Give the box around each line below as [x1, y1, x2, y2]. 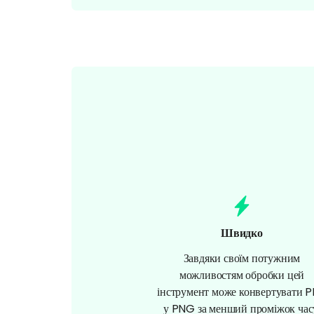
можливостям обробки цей [179, 266, 305, 283]
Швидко [221, 224, 263, 241]
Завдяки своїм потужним [183, 250, 301, 266]
